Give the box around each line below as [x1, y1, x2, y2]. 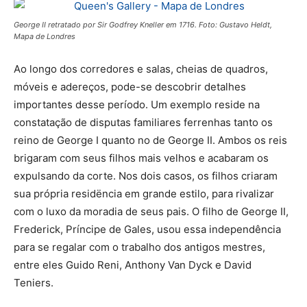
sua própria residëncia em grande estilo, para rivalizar [14, 186, 274, 200]
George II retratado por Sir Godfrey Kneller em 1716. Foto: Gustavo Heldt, [14, 19, 272, 29]
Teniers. [14, 275, 53, 289]
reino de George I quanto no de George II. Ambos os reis [14, 133, 287, 147]
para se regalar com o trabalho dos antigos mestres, [14, 240, 265, 254]
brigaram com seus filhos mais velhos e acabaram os [14, 151, 269, 164]
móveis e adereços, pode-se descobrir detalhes [14, 79, 246, 93]
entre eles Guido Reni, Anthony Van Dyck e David [14, 258, 251, 271]
